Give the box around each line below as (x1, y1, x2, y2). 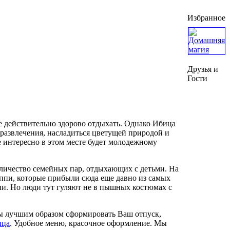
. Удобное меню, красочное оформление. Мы (10, 218, 167, 227)
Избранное (187, 13, 225, 22)
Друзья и (187, 65, 218, 73)
